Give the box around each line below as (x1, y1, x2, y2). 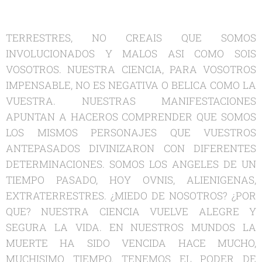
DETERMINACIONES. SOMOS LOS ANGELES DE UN (6, 157, 256, 171)
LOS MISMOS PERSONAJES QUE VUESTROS (6, 126, 256, 140)
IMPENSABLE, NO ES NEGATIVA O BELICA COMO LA (6, 78, 256, 92)
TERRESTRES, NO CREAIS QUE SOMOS (6, 31, 256, 45)
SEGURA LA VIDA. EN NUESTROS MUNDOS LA (6, 220, 256, 235)
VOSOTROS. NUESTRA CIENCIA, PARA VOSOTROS (6, 63, 256, 77)
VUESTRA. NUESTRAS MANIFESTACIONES (6, 94, 256, 108)
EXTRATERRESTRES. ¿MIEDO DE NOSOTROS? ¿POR (6, 189, 256, 203)
